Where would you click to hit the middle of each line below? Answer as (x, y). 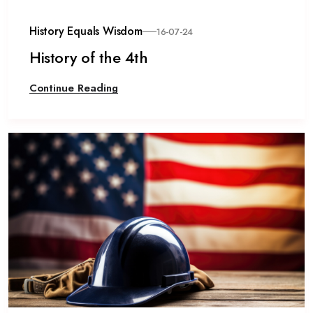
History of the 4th (88, 57)
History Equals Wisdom (86, 31)
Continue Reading (74, 88)
